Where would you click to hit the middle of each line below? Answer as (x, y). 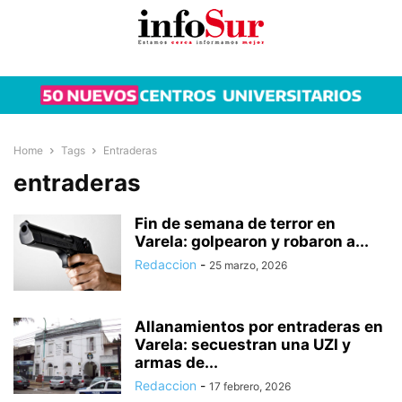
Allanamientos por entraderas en (259, 326)
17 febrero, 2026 (250, 386)
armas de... (176, 362)
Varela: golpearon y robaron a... (252, 241)
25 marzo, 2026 (248, 265)
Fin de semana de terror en (235, 223)
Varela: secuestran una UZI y (243, 344)
